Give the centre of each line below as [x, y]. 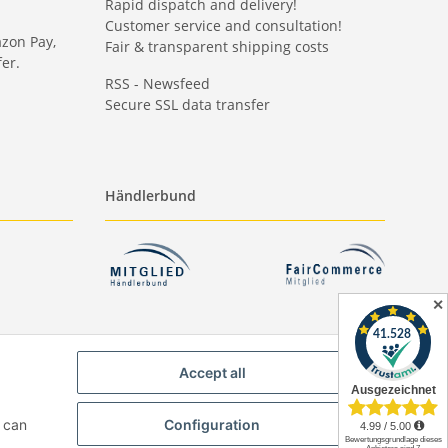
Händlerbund [150, 196]
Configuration [212, 424]
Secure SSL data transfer [187, 105]
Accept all [212, 373]
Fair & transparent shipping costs [216, 47]
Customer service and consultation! [223, 26]
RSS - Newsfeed [157, 84]
